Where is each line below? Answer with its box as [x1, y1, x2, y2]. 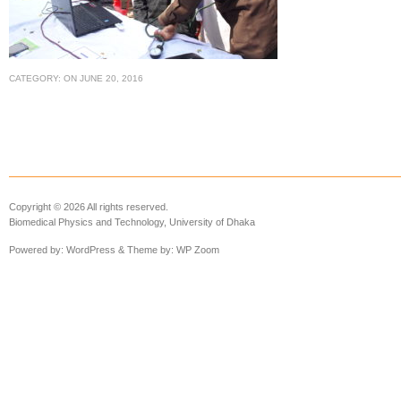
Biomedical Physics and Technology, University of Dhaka [9, 217, 255, 227]
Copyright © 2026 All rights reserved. [9, 201, 168, 212]
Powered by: [9, 244, 66, 255]
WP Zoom [176, 244, 219, 255]
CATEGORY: [9, 73, 64, 83]
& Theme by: [115, 244, 176, 255]
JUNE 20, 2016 [80, 73, 143, 83]
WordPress [66, 244, 115, 255]
